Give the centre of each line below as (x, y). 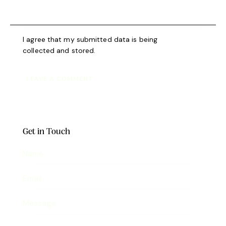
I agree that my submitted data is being (90, 40)
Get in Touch (46, 132)
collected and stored (59, 51)
